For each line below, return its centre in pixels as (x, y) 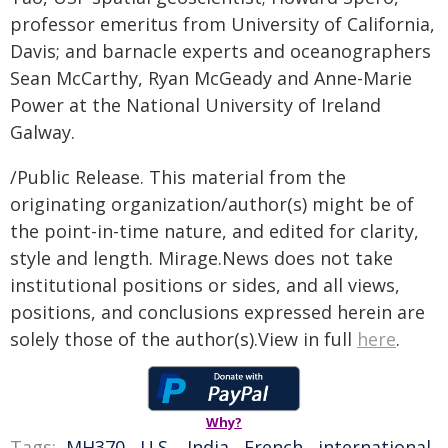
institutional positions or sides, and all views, (205, 285)
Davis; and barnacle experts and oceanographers (220, 51)
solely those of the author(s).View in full (183, 339)
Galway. (42, 132)
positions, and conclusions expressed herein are (217, 312)
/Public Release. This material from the (178, 177)
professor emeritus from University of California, (222, 24)
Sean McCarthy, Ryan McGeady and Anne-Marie (211, 78)
